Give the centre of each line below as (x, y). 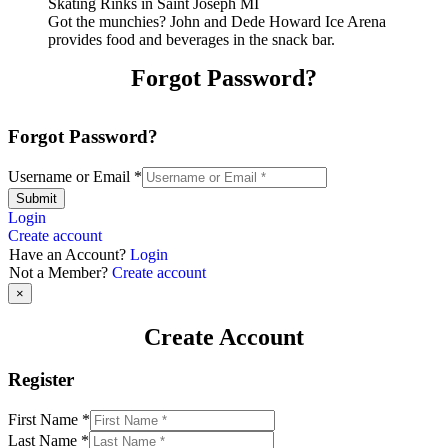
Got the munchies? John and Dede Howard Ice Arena (217, 22)
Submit (36, 198)
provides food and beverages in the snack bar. (191, 40)
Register (41, 380)
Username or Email (71, 176)
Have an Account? (69, 254)
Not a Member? (60, 272)
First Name (45, 420)
